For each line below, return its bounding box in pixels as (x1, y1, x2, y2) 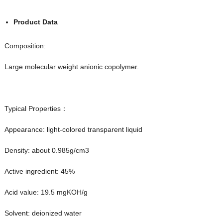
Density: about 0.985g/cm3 (4, 146, 89, 154)
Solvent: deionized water (4, 209, 82, 217)
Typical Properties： (4, 104, 68, 112)
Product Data (13, 17, 58, 26)
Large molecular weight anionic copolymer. (4, 62, 139, 71)
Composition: (4, 41, 46, 50)
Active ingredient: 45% (4, 167, 75, 175)
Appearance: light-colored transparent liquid (4, 125, 142, 133)
